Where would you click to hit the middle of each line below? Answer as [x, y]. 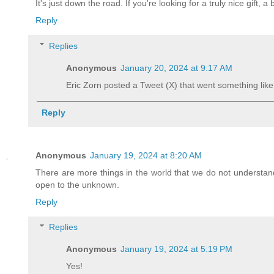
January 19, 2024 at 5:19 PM [177, 249]
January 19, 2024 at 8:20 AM [146, 155]
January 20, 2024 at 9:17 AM [177, 68]
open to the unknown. [77, 184]
